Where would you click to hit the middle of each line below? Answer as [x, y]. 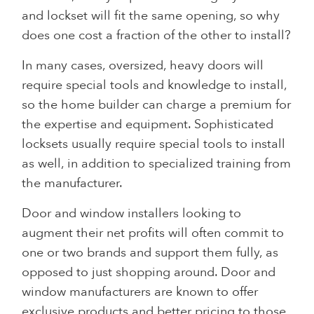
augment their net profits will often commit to [153, 233]
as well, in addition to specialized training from [157, 163]
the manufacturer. [73, 183]
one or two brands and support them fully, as [150, 252]
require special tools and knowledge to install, [155, 85]
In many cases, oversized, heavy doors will [143, 65]
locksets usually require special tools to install [154, 144]
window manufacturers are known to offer [140, 292]
